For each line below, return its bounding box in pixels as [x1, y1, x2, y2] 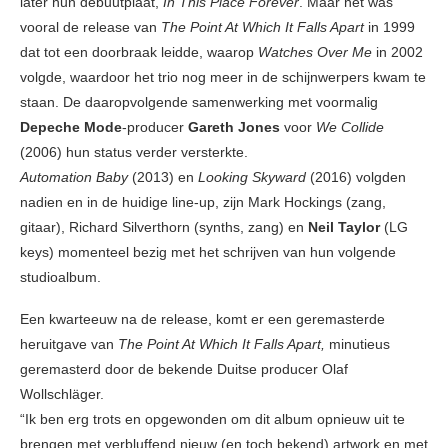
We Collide [316, 118, 384, 135]
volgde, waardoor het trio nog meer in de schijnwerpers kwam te [20, 68, 426, 85]
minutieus [329, 335, 390, 352]
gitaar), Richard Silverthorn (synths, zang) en [20, 218, 308, 235]
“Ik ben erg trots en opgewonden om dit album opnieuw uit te [20, 410, 405, 427]
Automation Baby [20, 168, 128, 185]
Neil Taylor [308, 218, 380, 235]
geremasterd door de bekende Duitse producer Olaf [20, 360, 348, 377]
